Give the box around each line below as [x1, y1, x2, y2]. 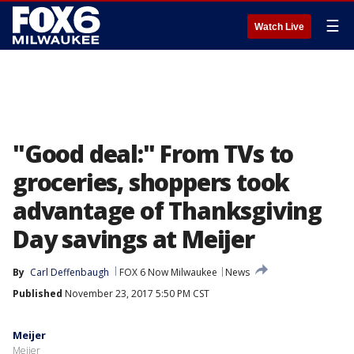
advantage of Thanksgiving [13, 194, 322, 227]
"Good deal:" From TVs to [13, 137, 294, 170]
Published [13, 287, 62, 300]
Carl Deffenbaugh [30, 265, 109, 279]
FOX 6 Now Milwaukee [119, 265, 217, 279]
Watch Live [254, 21, 304, 32]
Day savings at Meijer [13, 223, 254, 255]
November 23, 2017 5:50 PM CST [62, 287, 209, 300]
